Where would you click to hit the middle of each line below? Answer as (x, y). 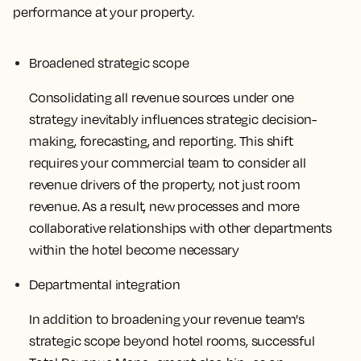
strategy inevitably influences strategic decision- (173, 119)
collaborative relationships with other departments (181, 228)
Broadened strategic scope (109, 62)
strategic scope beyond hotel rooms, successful (172, 340)
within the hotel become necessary (135, 249)
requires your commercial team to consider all (168, 162)
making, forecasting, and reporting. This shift (161, 141)
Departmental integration (105, 284)
